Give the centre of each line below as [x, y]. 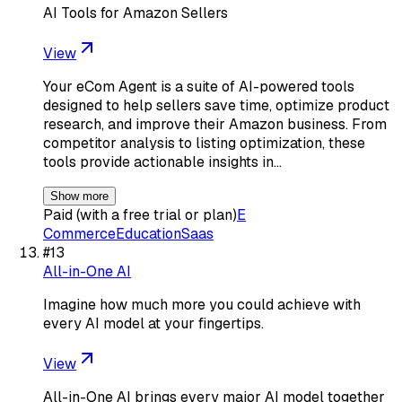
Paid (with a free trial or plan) [140, 214]
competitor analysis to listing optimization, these [204, 143]
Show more [79, 196]
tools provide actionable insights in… [162, 162]
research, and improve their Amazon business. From [215, 124]
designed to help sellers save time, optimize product [216, 105]
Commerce [79, 233]
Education [149, 233]
